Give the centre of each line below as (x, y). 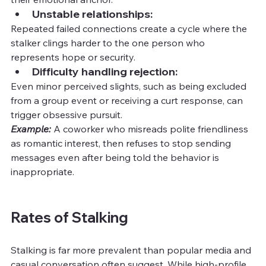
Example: (31, 129)
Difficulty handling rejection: (105, 71)
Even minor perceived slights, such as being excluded (130, 86)
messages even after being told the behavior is (116, 157)
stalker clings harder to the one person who (109, 42)
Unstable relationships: (92, 14)
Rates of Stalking (69, 217)
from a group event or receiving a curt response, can (128, 100)
